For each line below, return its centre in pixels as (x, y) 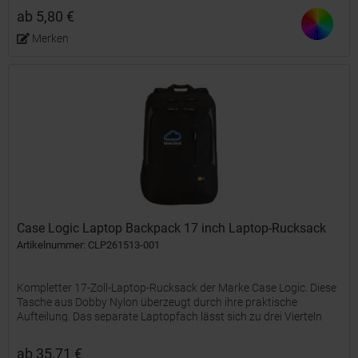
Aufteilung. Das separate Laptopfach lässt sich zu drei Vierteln (170, 316)
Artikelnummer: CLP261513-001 (89, 245)
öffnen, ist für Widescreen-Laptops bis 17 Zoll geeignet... (154, 330)
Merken (50, 39)
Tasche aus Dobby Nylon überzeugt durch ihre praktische (157, 302)
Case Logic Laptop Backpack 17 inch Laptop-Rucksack (172, 228)
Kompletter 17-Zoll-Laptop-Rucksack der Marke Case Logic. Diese (177, 287)
